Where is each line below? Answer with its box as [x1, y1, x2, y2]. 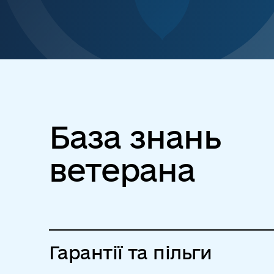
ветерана [49, 152, 196, 187]
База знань [49, 119, 222, 154]
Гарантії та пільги [49, 242, 212, 262]
